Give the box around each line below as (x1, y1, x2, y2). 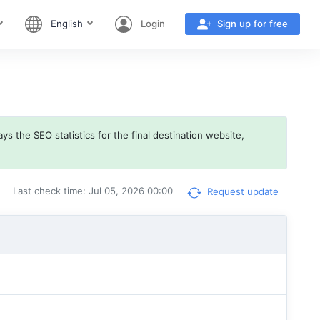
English (50, 17, 83, 29)
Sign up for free (217, 18, 288, 29)
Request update (204, 186, 279, 198)
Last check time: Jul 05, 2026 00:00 (12, 185, 173, 197)
